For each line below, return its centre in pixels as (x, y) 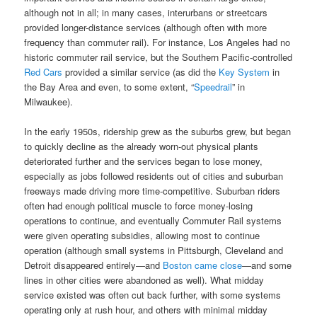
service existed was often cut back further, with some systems (153, 294)
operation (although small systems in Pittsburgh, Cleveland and (154, 250)
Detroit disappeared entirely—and (94, 265)
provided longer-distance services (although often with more (146, 27)
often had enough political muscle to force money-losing (139, 205)
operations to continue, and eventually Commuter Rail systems (153, 220)
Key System (244, 71)
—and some (267, 265)
